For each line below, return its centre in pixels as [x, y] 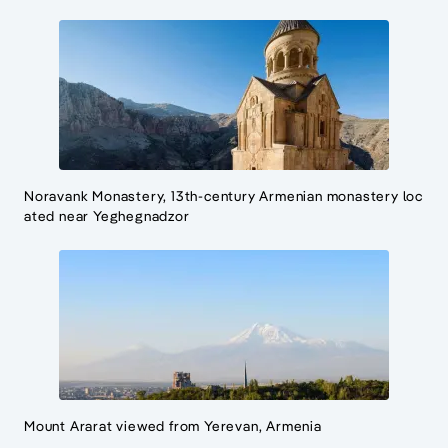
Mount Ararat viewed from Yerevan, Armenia [173, 426]
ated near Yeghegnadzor [107, 216]
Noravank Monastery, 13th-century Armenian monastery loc [223, 196]
